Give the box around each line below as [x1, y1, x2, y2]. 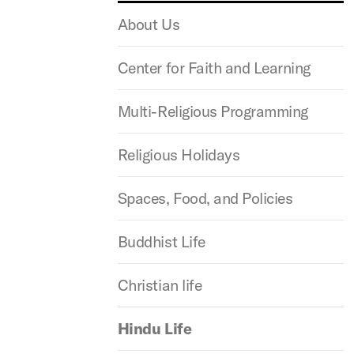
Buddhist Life [117, 232, 205, 251]
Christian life [117, 275, 202, 295]
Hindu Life [117, 318, 192, 338]
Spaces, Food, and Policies [117, 188, 293, 208]
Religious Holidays [117, 145, 240, 164]
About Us [117, 14, 180, 34]
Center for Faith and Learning [117, 58, 311, 77]
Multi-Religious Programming [117, 101, 308, 121]
